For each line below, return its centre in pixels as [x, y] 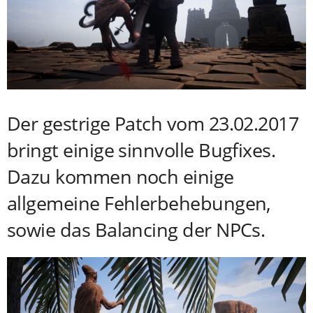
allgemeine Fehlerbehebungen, [139, 203]
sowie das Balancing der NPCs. [136, 229]
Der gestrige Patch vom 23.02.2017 [153, 123]
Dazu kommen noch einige [121, 176]
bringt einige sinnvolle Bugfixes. [141, 150]
